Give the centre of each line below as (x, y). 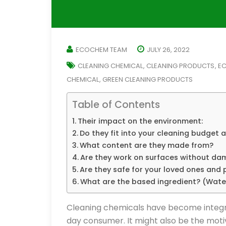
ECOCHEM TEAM (101, 50)
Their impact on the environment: (140, 121)
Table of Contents (116, 105)
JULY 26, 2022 (168, 50)
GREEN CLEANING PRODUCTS (148, 79)
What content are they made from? (146, 145)
